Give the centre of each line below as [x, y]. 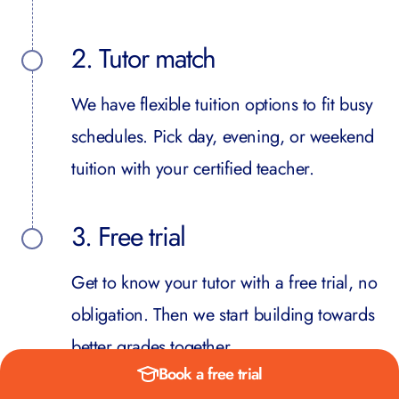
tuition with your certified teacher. [193, 169]
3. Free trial [128, 236]
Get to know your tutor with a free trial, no [224, 283]
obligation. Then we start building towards [223, 315]
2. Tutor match [144, 58]
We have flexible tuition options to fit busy [222, 105]
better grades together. [153, 347]
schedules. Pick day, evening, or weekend [223, 137]
